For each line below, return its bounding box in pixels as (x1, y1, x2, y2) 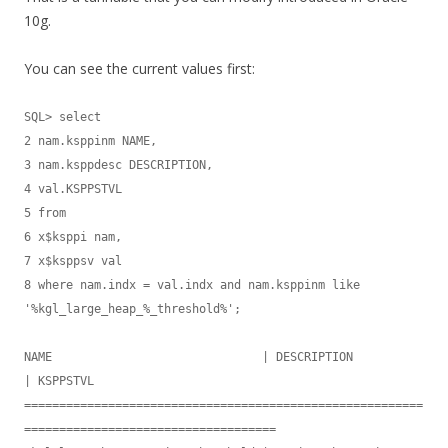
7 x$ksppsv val (24, 254, 122, 269)
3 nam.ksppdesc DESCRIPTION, (24, 158, 213, 173)
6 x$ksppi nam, (24, 230, 122, 245)
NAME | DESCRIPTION (24, 350, 353, 365)
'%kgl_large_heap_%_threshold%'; (24, 302, 241, 317)
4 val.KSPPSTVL (24, 182, 122, 197)
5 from (24, 206, 66, 221)
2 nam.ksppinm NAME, (24, 134, 157, 149)
